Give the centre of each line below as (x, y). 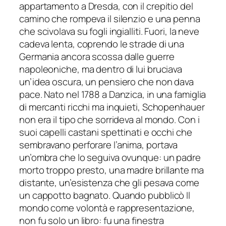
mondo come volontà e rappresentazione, (107, 208)
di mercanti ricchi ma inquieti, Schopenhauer (112, 107)
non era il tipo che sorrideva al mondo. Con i (109, 119)
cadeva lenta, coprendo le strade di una (102, 44)
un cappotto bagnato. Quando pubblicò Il (105, 195)
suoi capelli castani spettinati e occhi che (106, 132)
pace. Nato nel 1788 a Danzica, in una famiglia (113, 94)
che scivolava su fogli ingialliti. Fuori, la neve (109, 31)
